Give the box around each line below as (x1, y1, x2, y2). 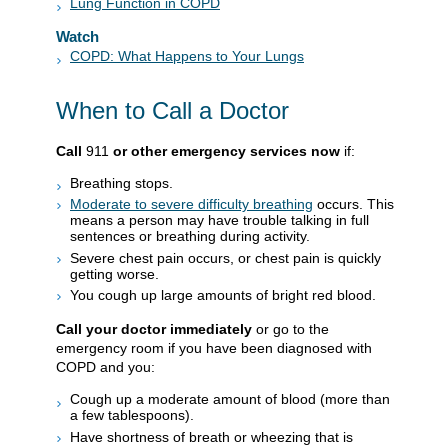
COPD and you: (56, 359, 155, 376)
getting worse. (70, 265, 159, 282)
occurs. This (313, 196, 394, 213)
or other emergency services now (113, 142, 340, 159)
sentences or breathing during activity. (70, 228, 310, 245)
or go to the (252, 321, 329, 338)
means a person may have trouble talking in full (70, 212, 369, 229)
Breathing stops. (70, 174, 173, 191)
